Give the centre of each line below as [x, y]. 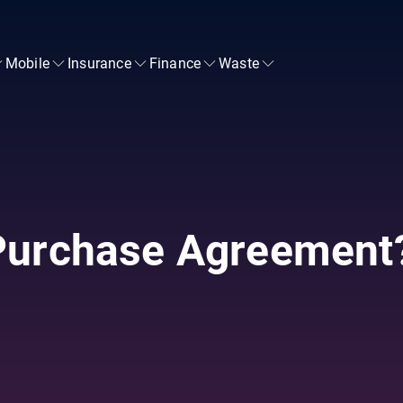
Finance [175, 63]
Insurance [99, 63]
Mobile [27, 63]
